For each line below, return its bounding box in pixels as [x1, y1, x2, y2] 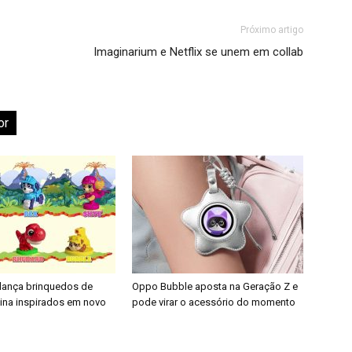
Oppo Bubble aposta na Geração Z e [132, 280, 298, 292]
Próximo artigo [240, 24, 303, 35]
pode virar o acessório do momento [132, 296, 295, 308]
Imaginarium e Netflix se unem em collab [93, 45, 303, 59]
